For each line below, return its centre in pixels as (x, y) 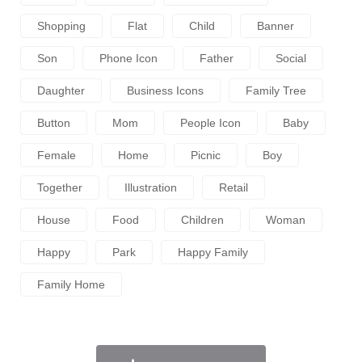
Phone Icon (128, 58)
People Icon (210, 122)
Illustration (151, 187)
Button (54, 122)
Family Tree (276, 90)
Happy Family (213, 252)
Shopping (61, 25)
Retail (234, 187)
